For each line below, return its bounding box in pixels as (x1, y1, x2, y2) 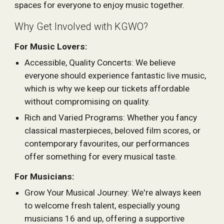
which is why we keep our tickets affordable (24, 83, 190, 93)
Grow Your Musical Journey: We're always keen (24, 187, 201, 197)
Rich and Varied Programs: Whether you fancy (24, 112, 197, 122)
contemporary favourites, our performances (24, 138, 190, 148)
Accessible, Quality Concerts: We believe (24, 57, 176, 67)
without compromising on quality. (24, 96, 150, 106)
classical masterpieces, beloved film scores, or (24, 125, 201, 135)
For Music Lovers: (14, 41, 88, 51)
